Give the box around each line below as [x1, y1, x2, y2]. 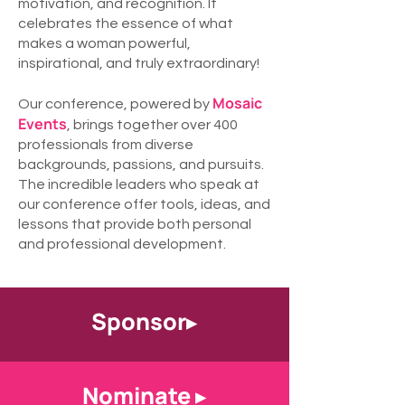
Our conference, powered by [18, 97, 212, 111]
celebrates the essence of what [18, 16, 233, 31]
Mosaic [212, 93, 262, 113]
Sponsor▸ [91, 306, 198, 337]
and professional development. [18, 237, 226, 251]
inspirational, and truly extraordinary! [18, 56, 259, 71]
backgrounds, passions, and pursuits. [18, 157, 264, 172]
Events [18, 114, 67, 134]
